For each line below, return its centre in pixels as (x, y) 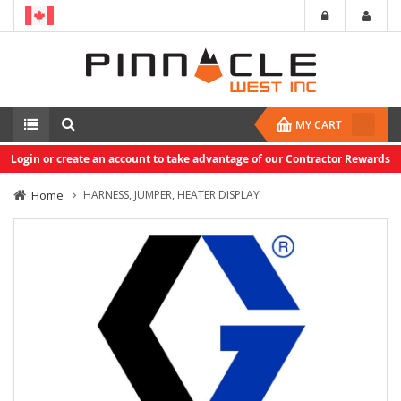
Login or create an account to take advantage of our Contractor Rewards (200, 159)
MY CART (319, 125)
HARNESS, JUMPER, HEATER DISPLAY (171, 195)
